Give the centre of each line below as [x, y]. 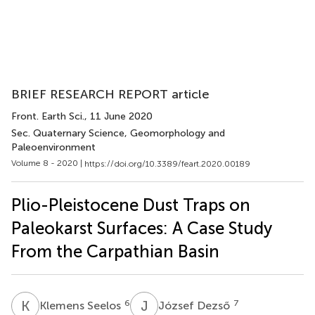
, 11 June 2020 [118, 116]
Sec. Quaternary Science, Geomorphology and [118, 133]
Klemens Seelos [82, 305]
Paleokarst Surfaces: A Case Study [142, 228]
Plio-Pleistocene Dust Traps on [131, 205]
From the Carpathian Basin [115, 251]
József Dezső [195, 305]
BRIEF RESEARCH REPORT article [110, 94]
